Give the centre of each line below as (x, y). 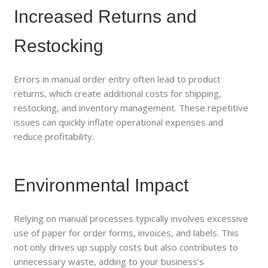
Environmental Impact (101, 185)
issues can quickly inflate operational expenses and (119, 122)
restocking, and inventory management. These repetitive (131, 107)
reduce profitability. (54, 136)
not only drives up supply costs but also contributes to (126, 247)
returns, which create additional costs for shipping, (118, 93)
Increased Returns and (106, 16)
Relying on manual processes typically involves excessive (131, 218)
